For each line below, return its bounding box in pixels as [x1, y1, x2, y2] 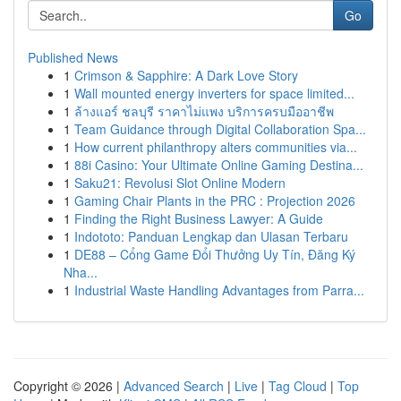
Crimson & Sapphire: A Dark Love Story [74, 66, 298, 84]
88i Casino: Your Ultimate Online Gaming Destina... [74, 156, 363, 174]
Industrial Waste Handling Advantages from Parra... [74, 281, 364, 299]
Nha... [64, 263, 98, 281]
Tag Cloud [269, 377, 327, 395]
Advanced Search [124, 377, 224, 395]
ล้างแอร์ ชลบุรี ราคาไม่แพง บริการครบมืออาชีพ [74, 102, 334, 120]
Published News [28, 48, 118, 66]
